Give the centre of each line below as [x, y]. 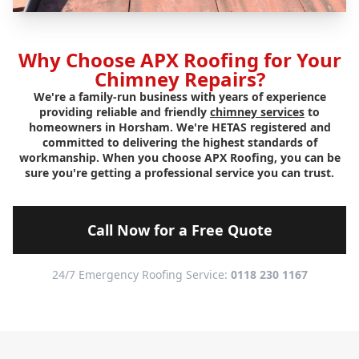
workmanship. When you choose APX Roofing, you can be [179, 158]
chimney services [257, 112]
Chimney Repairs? [179, 79]
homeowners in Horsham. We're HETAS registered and [179, 127]
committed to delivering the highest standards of [179, 143]
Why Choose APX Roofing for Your [179, 60]
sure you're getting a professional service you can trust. [179, 173]
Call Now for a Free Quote [179, 230]
